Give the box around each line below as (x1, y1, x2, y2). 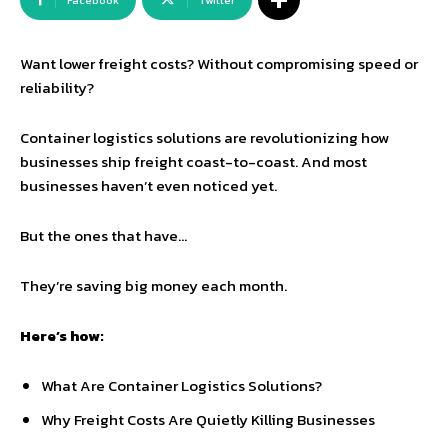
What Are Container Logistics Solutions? (41, 374, 322, 397)
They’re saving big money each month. (20, 274, 287, 297)
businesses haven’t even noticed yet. (20, 174, 277, 197)
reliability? (20, 76, 94, 99)
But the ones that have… (20, 224, 187, 247)
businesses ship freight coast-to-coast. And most (20, 150, 367, 173)
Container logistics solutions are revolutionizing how (20, 126, 389, 149)
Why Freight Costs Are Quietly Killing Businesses (41, 408, 375, 431)
